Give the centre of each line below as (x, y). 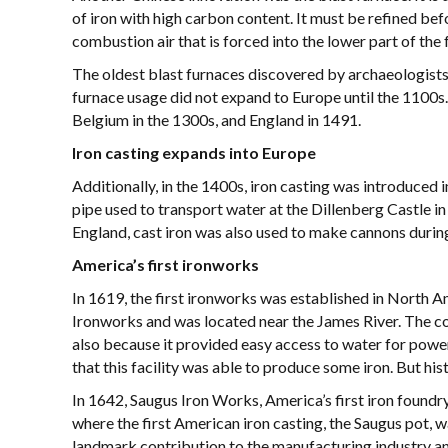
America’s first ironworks (165, 264)
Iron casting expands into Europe (194, 152)
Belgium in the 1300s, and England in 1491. (216, 119)
